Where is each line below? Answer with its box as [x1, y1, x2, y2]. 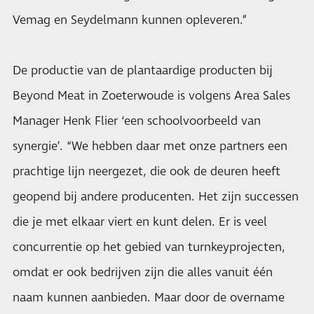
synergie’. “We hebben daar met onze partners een [13, 138, 287, 155]
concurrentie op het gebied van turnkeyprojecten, [13, 239, 285, 256]
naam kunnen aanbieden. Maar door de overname [13, 289, 285, 306]
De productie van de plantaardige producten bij [13, 62, 273, 79]
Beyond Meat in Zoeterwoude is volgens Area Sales [13, 88, 290, 104]
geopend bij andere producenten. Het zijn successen [13, 189, 299, 205]
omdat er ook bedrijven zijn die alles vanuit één [13, 264, 273, 281]
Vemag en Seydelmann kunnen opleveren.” [13, 12, 247, 29]
